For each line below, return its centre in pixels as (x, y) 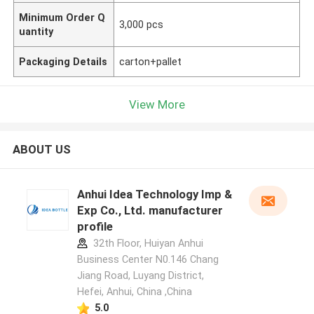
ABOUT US (41, 150)
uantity (36, 31)
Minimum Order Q (62, 17)
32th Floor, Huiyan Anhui (146, 244)
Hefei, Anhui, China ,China (134, 292)
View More (157, 104)
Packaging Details (63, 61)
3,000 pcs (142, 24)
